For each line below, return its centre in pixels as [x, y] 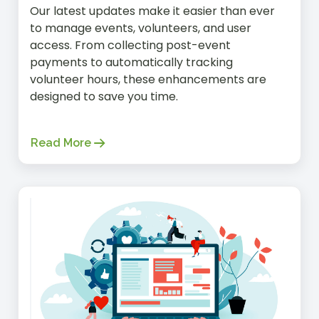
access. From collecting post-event [130, 45]
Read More [61, 142]
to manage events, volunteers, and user [141, 28]
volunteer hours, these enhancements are [148, 79]
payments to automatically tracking [131, 62]
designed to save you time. [104, 96]
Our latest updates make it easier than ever [152, 11]
